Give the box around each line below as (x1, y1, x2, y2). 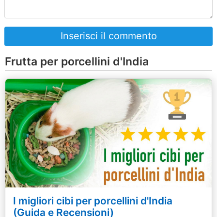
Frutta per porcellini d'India (5, 54, 149, 68)
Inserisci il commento (60, 30, 157, 42)
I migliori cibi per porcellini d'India (13, 194, 172, 207)
